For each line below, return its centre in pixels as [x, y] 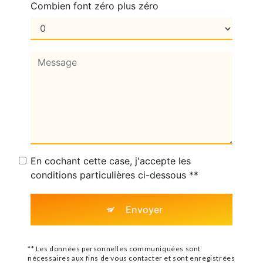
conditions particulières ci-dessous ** [114, 175]
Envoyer [144, 209]
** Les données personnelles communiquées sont [114, 248]
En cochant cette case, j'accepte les [111, 161]
